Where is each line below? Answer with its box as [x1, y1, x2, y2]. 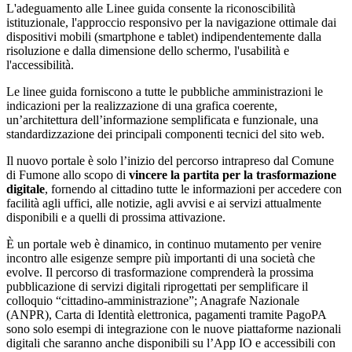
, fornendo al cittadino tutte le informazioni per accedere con [45, 181, 342, 196]
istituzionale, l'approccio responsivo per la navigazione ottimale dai [6, 15, 336, 29]
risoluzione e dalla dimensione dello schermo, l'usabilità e [6, 43, 289, 57]
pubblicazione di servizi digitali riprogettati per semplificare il [6, 279, 308, 293]
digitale [6, 181, 45, 196]
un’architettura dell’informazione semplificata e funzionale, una [6, 112, 318, 126]
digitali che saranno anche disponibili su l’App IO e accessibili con [6, 335, 335, 350]
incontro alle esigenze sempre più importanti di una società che [6, 251, 315, 265]
